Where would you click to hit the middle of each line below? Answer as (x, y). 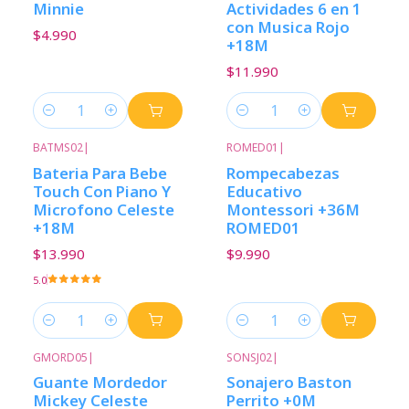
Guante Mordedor (100, 383)
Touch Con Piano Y (102, 191)
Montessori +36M (293, 209)
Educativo (264, 191)
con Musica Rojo (288, 27)
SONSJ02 (249, 357)
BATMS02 (58, 148)
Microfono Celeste (104, 209)
